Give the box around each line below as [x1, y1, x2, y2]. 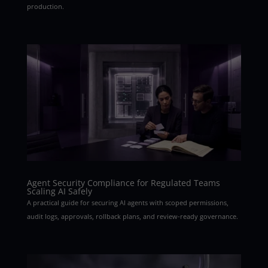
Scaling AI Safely [26, 185, 92, 197]
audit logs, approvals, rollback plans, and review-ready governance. [26, 212, 238, 221]
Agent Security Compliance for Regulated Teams [26, 177, 220, 189]
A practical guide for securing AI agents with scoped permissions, [26, 198, 229, 208]
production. [26, 1, 64, 11]
